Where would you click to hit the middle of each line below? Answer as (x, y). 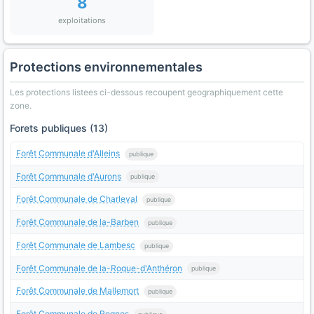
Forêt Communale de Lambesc (76, 245)
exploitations (82, 20)
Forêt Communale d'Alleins (68, 153)
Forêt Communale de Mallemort (77, 291)
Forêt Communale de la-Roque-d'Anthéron (99, 268)
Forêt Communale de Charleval (77, 199)
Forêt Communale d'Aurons (69, 176)
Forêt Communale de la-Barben (77, 222)
